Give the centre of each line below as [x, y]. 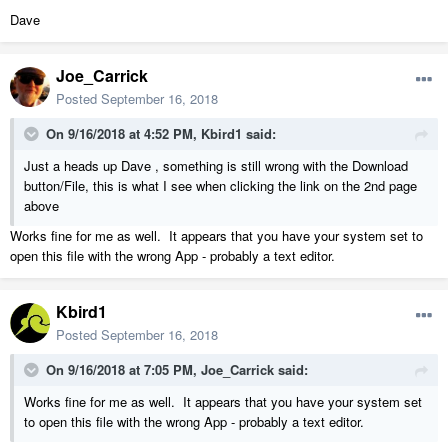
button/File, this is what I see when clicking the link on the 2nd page [220, 186]
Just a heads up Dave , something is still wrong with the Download [216, 166]
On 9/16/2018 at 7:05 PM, [123, 370]
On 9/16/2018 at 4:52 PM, [123, 134]
